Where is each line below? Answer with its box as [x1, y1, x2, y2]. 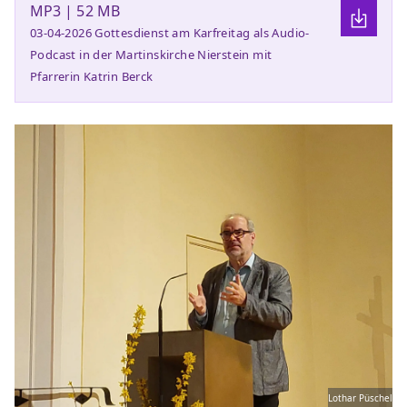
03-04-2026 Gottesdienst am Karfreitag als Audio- [30, 24, 310, 41]
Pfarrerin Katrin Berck [30, 67, 154, 84]
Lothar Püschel [328, 392, 392, 405]
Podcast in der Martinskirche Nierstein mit [30, 45, 273, 63]
